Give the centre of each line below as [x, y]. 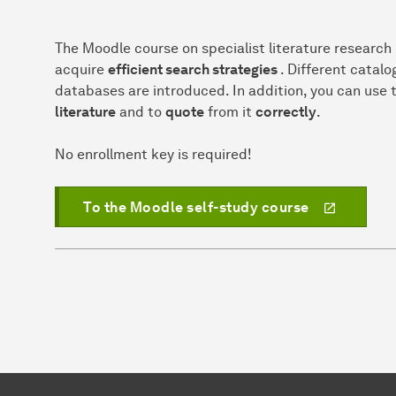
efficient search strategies [194, 69]
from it [230, 111]
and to [141, 111]
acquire [81, 69]
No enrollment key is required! [153, 154]
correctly [286, 111]
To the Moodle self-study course [196, 207]
